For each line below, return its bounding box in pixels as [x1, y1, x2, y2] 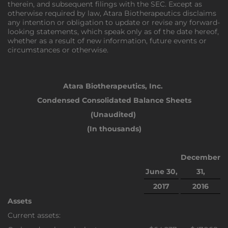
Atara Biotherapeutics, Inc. [63, 81, 165, 91]
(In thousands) [87, 124, 141, 133]
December [181, 153, 220, 162]
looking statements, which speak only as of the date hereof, [8, 27, 219, 36]
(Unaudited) [90, 110, 138, 119]
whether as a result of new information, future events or [8, 36, 207, 45]
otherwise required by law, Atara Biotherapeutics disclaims [8, 9, 216, 18]
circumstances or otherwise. [8, 45, 108, 54]
